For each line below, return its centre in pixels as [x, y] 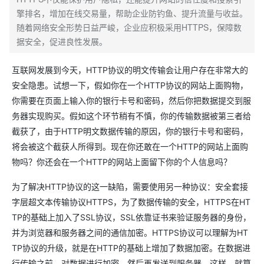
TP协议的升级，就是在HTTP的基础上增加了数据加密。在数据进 [131, 248]
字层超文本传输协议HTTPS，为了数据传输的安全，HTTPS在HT [131, 202]
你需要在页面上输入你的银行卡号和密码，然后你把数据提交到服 [131, 100]
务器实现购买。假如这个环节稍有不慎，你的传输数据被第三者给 [131, 116]
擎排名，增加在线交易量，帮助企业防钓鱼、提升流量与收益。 [132, 13]
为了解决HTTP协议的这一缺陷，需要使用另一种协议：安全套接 [130, 187]
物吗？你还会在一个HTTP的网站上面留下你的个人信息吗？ [122, 162]
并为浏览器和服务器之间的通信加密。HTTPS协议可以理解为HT [130, 232]
